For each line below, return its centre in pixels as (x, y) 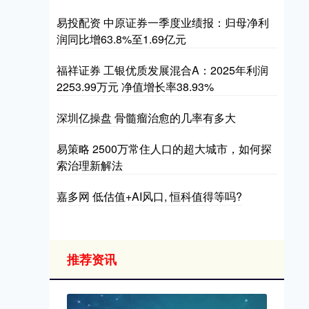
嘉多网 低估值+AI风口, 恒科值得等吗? (149, 196)
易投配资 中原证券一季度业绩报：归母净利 (163, 22)
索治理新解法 (90, 165)
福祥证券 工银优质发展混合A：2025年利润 (162, 70)
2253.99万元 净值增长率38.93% (135, 87)
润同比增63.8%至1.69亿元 (121, 39)
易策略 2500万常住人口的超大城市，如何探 (164, 149)
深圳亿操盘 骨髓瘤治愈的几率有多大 (146, 118)
